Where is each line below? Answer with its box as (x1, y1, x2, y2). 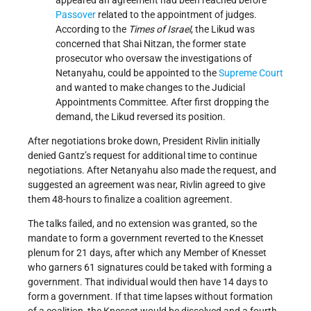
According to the (56, 23, 128, 35)
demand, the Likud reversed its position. (56, 110, 226, 122)
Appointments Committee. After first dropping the (56, 96, 269, 108)
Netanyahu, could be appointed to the (56, 67, 219, 78)
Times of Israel (128, 23, 191, 35)
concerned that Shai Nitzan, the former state (56, 37, 246, 49)
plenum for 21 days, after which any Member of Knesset (28, 246, 267, 258)
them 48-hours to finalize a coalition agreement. (28, 193, 233, 205)
